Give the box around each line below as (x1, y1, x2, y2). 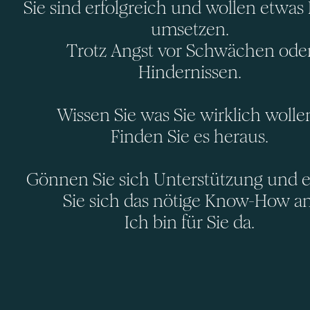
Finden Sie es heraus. (111, 126, 268, 147)
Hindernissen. (138, 62, 241, 83)
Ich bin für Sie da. (125, 212, 255, 233)
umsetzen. (150, 19, 229, 40)
